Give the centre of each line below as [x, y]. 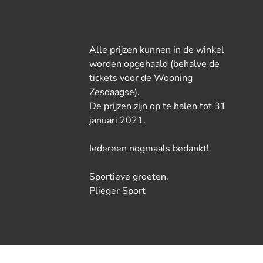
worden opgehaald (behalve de [154, 64]
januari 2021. [117, 120]
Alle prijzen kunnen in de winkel [157, 50]
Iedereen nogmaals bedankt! [149, 149]
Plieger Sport [117, 191]
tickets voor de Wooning [141, 78]
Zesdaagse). [114, 92]
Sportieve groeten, [129, 177]
